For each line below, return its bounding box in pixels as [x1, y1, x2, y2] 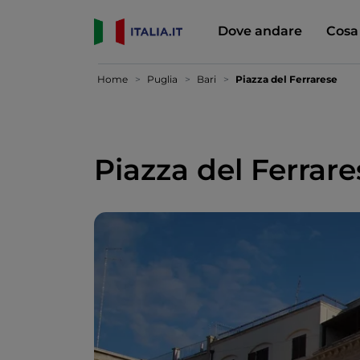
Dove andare [217, 22, 302, 39]
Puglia [147, 73, 178, 85]
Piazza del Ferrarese [235, 73, 337, 85]
